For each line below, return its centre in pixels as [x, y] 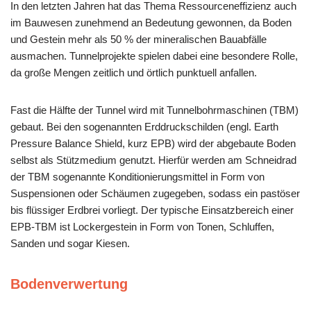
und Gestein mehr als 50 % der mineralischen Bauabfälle [138, 40]
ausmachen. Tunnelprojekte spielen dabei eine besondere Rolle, [154, 56]
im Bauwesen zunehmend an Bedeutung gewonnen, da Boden [151, 23]
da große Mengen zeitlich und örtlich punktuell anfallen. [134, 73]
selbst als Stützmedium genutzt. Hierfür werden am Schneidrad [153, 160]
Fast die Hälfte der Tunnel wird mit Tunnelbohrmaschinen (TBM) [154, 110]
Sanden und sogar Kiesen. [70, 244]
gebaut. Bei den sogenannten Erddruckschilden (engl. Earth [144, 127]
